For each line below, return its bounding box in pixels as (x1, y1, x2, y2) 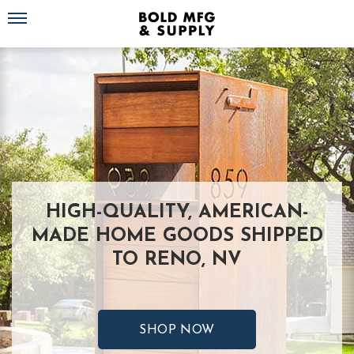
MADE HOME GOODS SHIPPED (31, 227, 323, 246)
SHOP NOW (139, 324, 215, 337)
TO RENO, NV (112, 250, 242, 269)
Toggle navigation (17, 4, 72, 19)
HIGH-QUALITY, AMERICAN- (45, 203, 309, 222)
